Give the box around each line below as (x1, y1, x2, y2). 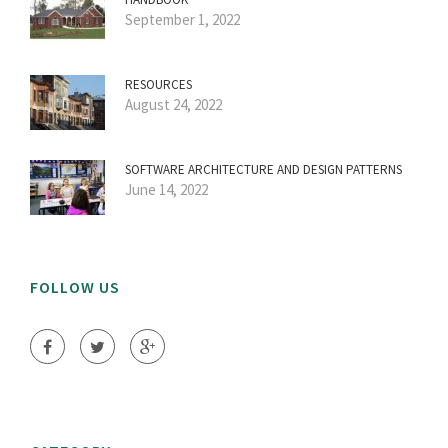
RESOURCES (125, 76, 192, 94)
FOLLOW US (30, 277, 120, 298)
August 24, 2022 (125, 95, 222, 115)
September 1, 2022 (125, 10, 240, 30)
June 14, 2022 (125, 180, 208, 200)
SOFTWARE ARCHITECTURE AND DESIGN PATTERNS (125, 161, 402, 179)
